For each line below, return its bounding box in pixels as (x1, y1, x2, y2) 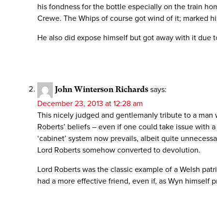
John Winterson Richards (55, 84, 148, 94)
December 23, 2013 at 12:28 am (37, 98, 143, 108)
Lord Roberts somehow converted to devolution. (37, 145, 201, 155)
